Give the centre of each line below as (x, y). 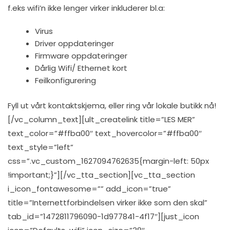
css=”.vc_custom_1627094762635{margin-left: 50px (108, 161)
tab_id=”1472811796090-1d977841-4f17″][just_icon (103, 216)
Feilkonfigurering (66, 80)
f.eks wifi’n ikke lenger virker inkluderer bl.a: (86, 8)
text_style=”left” (41, 147)
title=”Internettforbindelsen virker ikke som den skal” (108, 202)
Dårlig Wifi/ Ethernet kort (81, 68)
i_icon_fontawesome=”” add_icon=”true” (89, 188)
